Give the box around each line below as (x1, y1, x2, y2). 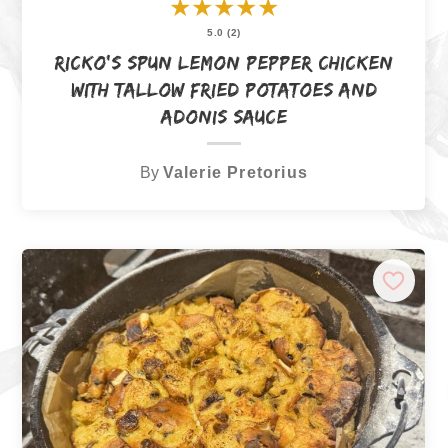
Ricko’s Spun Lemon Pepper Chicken (54, 51, 394, 74)
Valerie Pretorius (162, 162, 309, 181)
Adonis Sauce (160, 105, 287, 128)
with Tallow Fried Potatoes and (70, 78, 377, 101)
